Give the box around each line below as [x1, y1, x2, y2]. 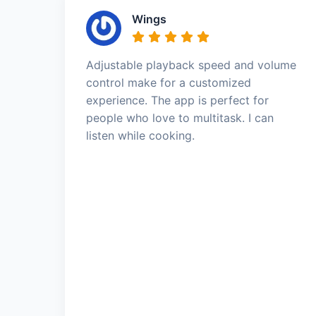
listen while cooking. [86, 128, 195, 142]
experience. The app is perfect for [86, 92, 269, 107]
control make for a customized [86, 75, 251, 90]
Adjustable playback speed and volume [86, 57, 296, 72]
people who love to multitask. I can [86, 110, 274, 125]
